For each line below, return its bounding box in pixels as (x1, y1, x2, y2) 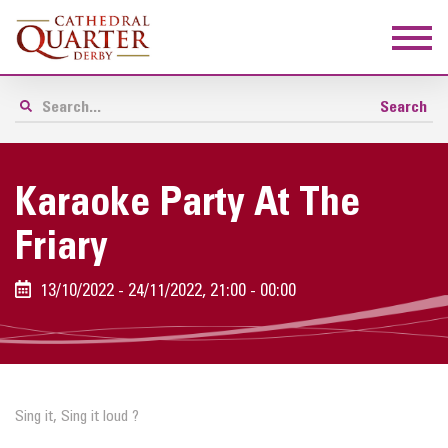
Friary (15, 230, 108, 268)
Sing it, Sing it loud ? (15, 409, 139, 424)
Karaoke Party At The (15, 186, 360, 224)
